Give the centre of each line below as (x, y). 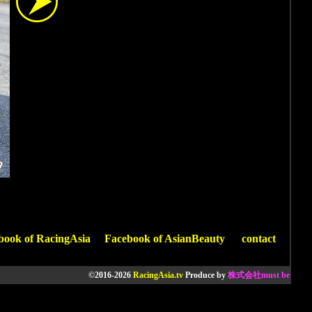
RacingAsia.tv (158, 275)
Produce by (205, 275)
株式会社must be (259, 275)
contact (259, 239)
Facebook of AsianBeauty (165, 239)
